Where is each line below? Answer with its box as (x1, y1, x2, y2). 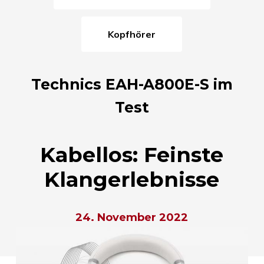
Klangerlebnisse (44, 166, 220, 192)
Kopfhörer (114, 28, 156, 40)
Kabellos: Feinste (40, 141, 224, 167)
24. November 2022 (75, 210, 189, 224)
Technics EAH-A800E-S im (31, 75, 233, 93)
